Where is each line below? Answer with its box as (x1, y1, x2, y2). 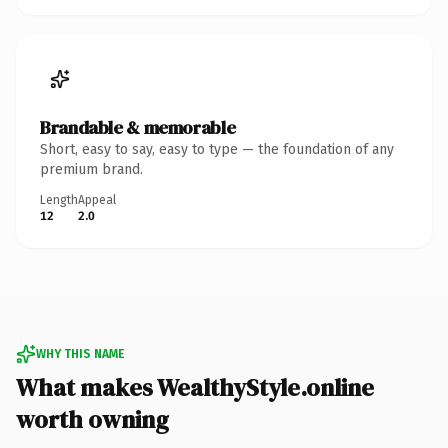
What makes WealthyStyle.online (16, 370, 374, 404)
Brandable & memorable (40, 114, 236, 140)
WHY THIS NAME (36, 346, 124, 361)
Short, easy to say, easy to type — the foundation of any (40, 140, 394, 158)
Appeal (78, 192, 116, 207)
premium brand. (40, 160, 143, 178)
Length (40, 192, 78, 207)
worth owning (16, 402, 169, 436)
